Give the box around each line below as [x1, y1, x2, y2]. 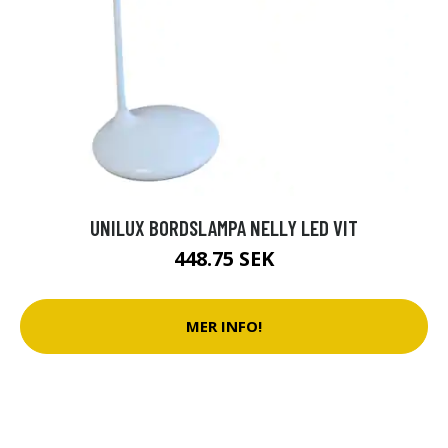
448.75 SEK [174, 244, 274, 272]
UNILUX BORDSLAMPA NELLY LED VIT [90, 214, 358, 240]
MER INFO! [186, 316, 262, 337]
